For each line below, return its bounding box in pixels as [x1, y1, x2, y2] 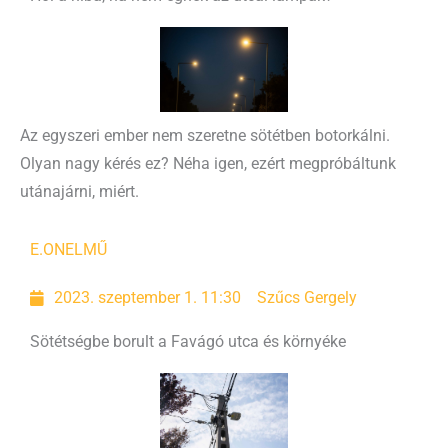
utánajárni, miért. [20, 183, 139, 202]
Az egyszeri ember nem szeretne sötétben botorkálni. [20, 127, 390, 146]
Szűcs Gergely [257, 289, 358, 308]
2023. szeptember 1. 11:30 [54, 289, 242, 308]
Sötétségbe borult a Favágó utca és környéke [30, 333, 346, 352]
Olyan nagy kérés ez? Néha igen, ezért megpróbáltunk [20, 155, 396, 174]
